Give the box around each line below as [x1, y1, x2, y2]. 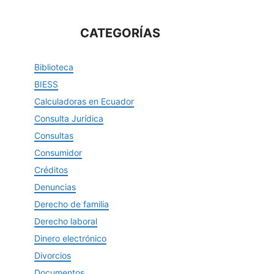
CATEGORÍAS [80, 26, 160, 40]
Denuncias [34, 182, 76, 192]
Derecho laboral [34, 216, 97, 226]
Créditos [34, 165, 68, 175]
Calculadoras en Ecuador [34, 96, 134, 106]
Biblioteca [34, 62, 73, 72]
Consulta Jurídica [34, 113, 103, 124]
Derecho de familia [34, 199, 109, 209]
